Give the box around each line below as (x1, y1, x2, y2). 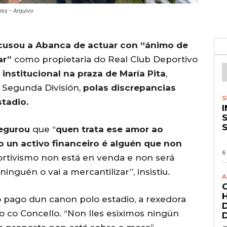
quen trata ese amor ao (56, 124, 163, 135)
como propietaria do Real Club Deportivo (12, 54, 198, 65)
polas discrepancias (83, 83, 176, 93)
